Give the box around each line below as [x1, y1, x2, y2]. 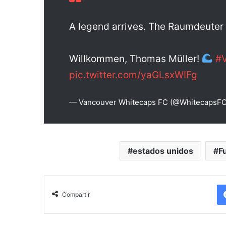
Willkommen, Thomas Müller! [69, 52, 202, 65]
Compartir [62, 190, 90, 198]
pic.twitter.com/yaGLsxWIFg [69, 69, 197, 81]
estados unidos [132, 145, 193, 156]
